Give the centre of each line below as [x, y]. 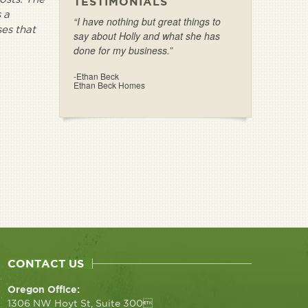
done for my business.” [123, 50]
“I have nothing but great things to [147, 21]
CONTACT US [46, 263]
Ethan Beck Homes [109, 85]
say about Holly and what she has [147, 36]
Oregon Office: [44, 289]
